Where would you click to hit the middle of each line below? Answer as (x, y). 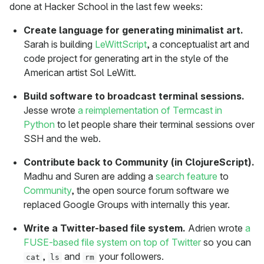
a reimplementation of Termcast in (150, 110)
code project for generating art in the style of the (126, 59)
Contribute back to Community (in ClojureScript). (139, 162)
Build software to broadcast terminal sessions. (134, 96)
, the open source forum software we (150, 191)
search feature (187, 176)
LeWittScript (121, 44)
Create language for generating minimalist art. (133, 30)
